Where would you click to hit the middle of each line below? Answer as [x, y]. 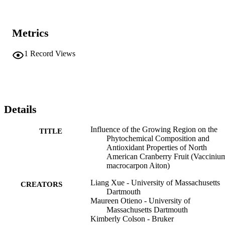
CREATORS [41, 185]
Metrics [30, 33]
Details [20, 109]
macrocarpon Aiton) [138, 166]
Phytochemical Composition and [158, 139]
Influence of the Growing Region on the [154, 130]
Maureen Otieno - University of [140, 201]
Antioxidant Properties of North [157, 148]
